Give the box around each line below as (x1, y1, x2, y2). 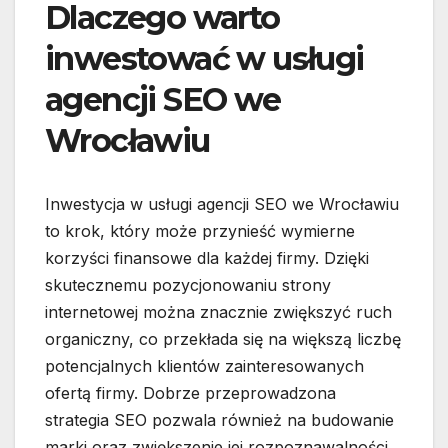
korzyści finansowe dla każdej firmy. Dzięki (45, 248, 369, 269)
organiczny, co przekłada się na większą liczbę (45, 329, 401, 350)
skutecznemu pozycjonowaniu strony (45, 275, 331, 296)
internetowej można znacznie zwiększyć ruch (45, 302, 392, 323)
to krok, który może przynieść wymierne (45, 221, 355, 242)
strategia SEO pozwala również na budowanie (45, 410, 394, 431)
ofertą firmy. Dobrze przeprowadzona (45, 383, 336, 404)
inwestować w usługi (45, 39, 364, 79)
